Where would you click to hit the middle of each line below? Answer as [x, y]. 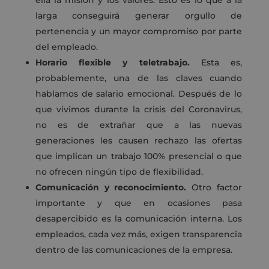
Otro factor [217, 188]
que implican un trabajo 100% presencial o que [139, 156]
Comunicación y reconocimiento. [111, 188]
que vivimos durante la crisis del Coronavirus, [139, 110]
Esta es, [222, 63]
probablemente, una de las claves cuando [139, 78]
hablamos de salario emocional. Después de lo [139, 94]
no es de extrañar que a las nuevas [139, 125]
